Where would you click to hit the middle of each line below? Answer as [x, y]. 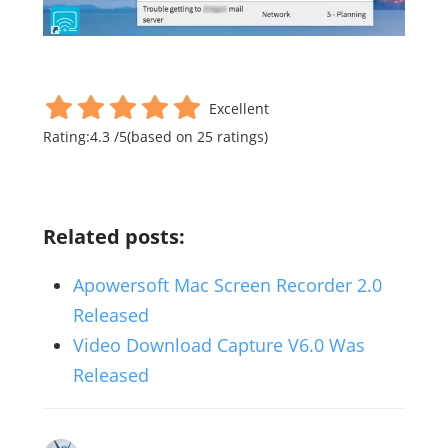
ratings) [240, 137]
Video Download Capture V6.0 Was [218, 345]
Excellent [238, 109]
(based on [161, 137]
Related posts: [113, 237]
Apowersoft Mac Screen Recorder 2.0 [227, 285]
